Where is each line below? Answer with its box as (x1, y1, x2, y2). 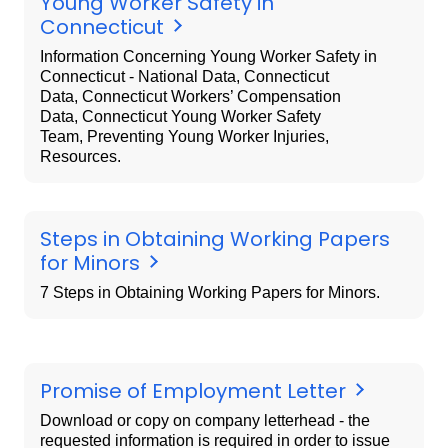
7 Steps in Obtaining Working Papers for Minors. (40, 284, 380, 302)
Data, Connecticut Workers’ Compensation (40, 88, 341, 106)
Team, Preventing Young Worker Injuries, (40, 128, 329, 146)
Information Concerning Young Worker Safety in (40, 48, 377, 66)
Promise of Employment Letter (40, 377, 351, 406)
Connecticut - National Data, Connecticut (40, 68, 329, 86)
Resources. (40, 148, 121, 166)
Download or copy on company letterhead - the (40, 412, 370, 430)
